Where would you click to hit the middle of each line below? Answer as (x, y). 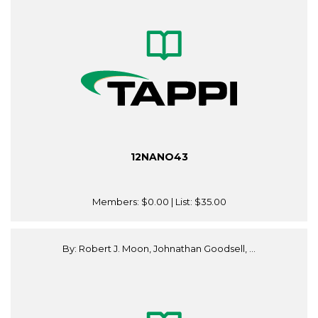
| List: (181, 202)
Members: (116, 202)
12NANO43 (159, 157)
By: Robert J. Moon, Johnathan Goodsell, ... (159, 249)
